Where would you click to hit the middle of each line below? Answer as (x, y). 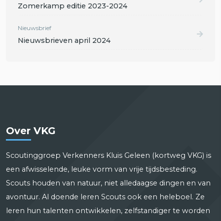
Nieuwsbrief (35, 28)
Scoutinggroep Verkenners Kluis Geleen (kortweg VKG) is (109, 155)
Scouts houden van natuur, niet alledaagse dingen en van (108, 183)
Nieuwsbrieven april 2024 (64, 40)
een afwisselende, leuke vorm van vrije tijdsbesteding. (102, 169)
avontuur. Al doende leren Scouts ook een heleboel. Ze (105, 197)
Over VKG (31, 130)
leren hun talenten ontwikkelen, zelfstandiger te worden (108, 210)
